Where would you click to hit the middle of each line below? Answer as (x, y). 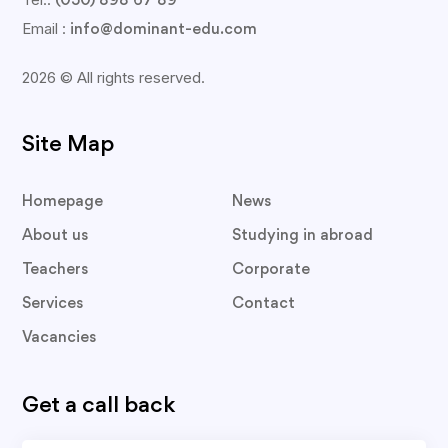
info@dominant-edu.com (164, 30)
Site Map (68, 145)
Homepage (63, 202)
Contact (263, 304)
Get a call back (99, 406)
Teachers (55, 270)
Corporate (270, 270)
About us (55, 236)
